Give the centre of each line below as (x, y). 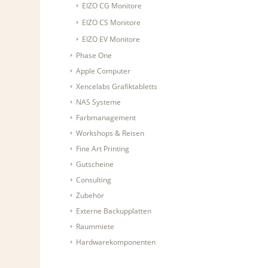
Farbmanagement (106, 118)
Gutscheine (95, 165)
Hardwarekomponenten (116, 242)
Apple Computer (103, 71)
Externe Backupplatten (114, 211)
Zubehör (90, 196)
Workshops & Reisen (110, 133)
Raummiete (95, 227)
